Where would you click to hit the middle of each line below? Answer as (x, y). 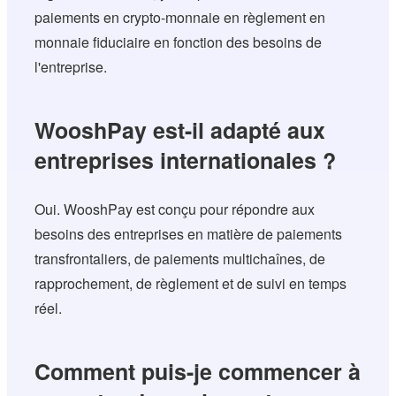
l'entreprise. (71, 67)
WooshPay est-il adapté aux (180, 130)
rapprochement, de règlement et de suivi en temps (191, 284)
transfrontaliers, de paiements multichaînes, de (180, 259)
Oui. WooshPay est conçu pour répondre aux (175, 209)
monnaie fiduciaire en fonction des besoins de (179, 42)
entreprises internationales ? (186, 160)
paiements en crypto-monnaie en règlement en (180, 18)
